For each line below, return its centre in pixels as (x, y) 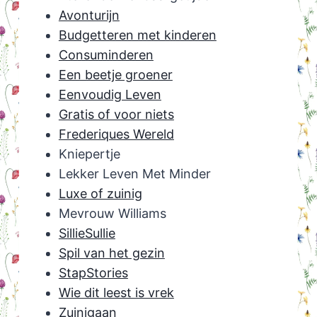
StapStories (93, 273)
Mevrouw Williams (112, 214)
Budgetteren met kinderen (137, 35)
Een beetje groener (115, 75)
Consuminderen (106, 55)
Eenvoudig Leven (110, 95)
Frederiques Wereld (116, 134)
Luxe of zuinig (100, 194)
